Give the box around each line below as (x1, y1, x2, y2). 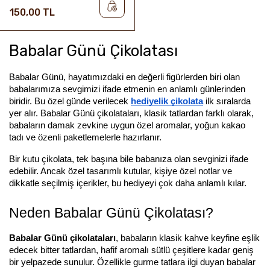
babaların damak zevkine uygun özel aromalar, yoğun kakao (9, 121, 245, 130)
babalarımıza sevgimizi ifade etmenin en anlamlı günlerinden (9, 84, 245, 94)
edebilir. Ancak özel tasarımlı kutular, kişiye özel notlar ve (9, 166, 232, 176)
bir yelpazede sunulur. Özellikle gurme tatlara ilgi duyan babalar (9, 257, 256, 267)
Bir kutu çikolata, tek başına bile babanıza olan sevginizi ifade (9, 154, 248, 164)
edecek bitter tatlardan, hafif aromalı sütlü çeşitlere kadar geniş (9, 245, 254, 255)
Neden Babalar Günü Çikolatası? (9, 205, 213, 221)
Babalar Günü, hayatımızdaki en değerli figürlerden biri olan (9, 72, 240, 82)
